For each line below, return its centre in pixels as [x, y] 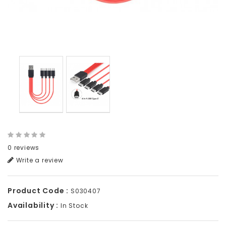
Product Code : [38, 190]
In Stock [73, 205]
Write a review [39, 160]
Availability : [33, 205]
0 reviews [24, 147]
